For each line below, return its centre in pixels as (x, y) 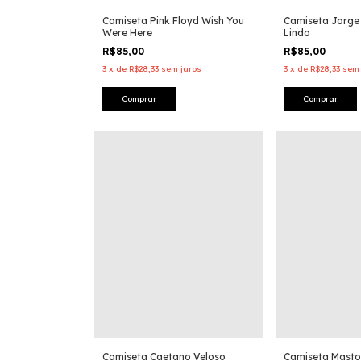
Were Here (127, 33)
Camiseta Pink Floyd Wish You (173, 21)
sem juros (181, 69)
